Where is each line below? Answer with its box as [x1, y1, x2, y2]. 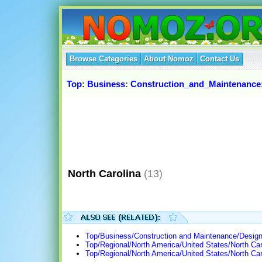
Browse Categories [70, 54, 137, 63]
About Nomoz [144, 54, 194, 63]
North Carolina [62, 167, 141, 180]
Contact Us [200, 54, 239, 63]
